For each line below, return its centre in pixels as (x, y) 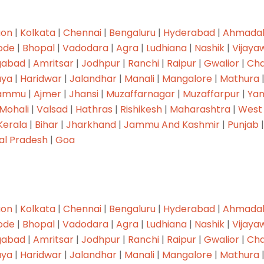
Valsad (52, 109)
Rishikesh (141, 109)
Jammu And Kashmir (172, 124)
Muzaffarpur (211, 94)
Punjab (243, 124)
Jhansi (84, 94)
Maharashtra (200, 109)
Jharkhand (91, 124)
